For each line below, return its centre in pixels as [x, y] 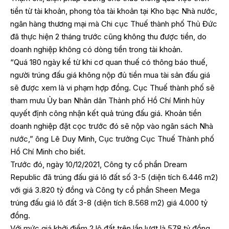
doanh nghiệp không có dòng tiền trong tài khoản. [96, 49]
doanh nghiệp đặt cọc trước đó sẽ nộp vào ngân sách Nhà [112, 126]
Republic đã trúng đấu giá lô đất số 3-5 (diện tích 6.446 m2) [114, 177]
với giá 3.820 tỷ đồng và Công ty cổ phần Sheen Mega [105, 190]
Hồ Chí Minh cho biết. [48, 151]
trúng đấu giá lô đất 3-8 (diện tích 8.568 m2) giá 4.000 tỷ [109, 202]
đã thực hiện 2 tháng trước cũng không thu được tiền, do [108, 36]
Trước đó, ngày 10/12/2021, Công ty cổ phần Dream [99, 164]
